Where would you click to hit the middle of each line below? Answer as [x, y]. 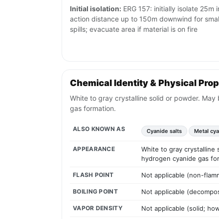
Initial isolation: [96, 9]
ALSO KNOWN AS [99, 129]
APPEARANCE [94, 149]
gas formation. [93, 109]
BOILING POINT [95, 192]
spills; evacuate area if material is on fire [134, 29]
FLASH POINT [93, 175]
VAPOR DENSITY [98, 208]
